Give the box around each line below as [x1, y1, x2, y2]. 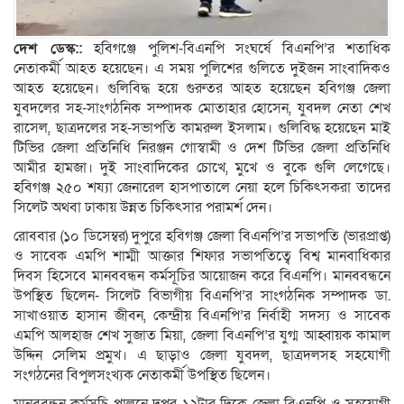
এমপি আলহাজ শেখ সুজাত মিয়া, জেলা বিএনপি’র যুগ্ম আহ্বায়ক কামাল [14, 325, 390, 345]
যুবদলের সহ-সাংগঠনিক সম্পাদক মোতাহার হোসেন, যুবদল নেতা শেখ [14, 97, 390, 118]
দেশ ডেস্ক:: [14, 38, 82, 59]
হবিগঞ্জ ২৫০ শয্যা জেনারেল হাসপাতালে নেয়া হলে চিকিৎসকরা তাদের [14, 177, 390, 197]
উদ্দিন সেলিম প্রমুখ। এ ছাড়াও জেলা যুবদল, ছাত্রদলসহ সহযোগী [14, 344, 390, 365]
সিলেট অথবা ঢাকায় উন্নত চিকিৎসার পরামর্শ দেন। [14, 197, 272, 217]
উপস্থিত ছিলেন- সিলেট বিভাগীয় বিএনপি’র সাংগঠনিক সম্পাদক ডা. [14, 285, 390, 306]
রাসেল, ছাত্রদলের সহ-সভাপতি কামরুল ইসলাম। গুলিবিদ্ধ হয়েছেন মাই [14, 117, 390, 138]
